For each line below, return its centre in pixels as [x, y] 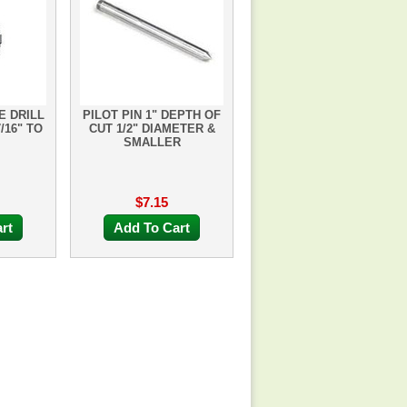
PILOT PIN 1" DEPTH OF [152, 115]
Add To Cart [152, 228]
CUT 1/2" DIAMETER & [152, 129]
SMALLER [152, 142]
